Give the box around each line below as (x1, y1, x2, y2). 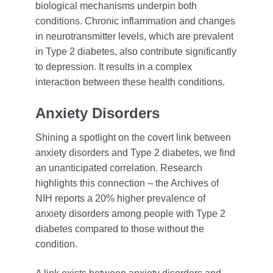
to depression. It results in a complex (35, 62, 192, 72)
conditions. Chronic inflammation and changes (35, 16, 235, 26)
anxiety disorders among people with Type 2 (35, 208, 225, 219)
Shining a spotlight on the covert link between (35, 132, 231, 143)
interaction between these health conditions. (35, 77, 225, 87)
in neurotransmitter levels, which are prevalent (35, 31, 233, 41)
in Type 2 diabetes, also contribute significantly (35, 46, 236, 57)
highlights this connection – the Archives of (35, 178, 219, 188)
